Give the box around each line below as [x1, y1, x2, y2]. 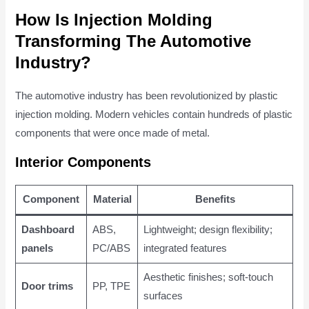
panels [21, 242, 53, 254]
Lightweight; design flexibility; [143, 223, 272, 235]
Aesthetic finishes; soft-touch [143, 271, 273, 283]
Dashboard [21, 223, 74, 235]
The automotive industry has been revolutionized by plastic [15, 90, 279, 102]
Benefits [195, 193, 236, 205]
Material [92, 193, 132, 205]
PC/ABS [92, 242, 130, 254]
